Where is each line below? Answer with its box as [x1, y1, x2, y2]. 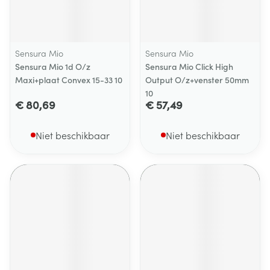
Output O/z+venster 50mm [145, 74, 249, 86]
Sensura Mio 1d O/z [15, 60, 90, 72]
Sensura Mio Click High [145, 60, 233, 72]
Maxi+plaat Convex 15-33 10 [15, 74, 122, 86]
